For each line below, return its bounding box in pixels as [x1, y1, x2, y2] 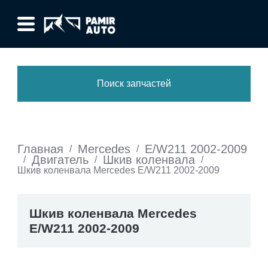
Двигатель [32, 153, 89, 166]
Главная [17, 142, 63, 156]
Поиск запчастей [97, 78, 171, 89]
